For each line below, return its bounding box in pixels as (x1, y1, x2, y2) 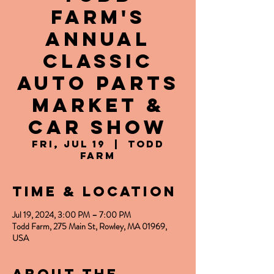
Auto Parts (17, 71, 179, 95)
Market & (31, 93, 165, 117)
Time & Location (12, 183, 177, 200)
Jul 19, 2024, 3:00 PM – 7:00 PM (12, 209, 131, 221)
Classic (42, 49, 154, 73)
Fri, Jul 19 (31, 138, 106, 150)
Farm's (50, 5, 146, 29)
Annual (45, 27, 150, 51)
